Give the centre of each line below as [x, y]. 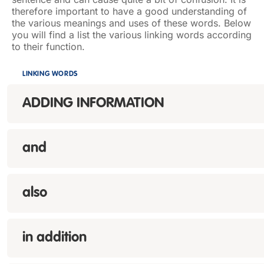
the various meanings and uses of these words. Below [131, 23]
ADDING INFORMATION [93, 104]
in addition [55, 238]
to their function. [48, 47]
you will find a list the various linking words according [132, 35]
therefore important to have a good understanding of [129, 11]
